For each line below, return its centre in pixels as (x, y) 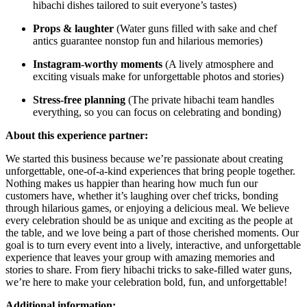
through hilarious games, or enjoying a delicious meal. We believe (147, 208)
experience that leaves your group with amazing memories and (140, 258)
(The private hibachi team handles (200, 100)
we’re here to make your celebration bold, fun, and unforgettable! (146, 282)
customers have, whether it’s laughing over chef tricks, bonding (142, 196)
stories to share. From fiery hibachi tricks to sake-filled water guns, (149, 270)
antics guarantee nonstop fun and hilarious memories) (148, 41)
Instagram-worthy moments (98, 64)
